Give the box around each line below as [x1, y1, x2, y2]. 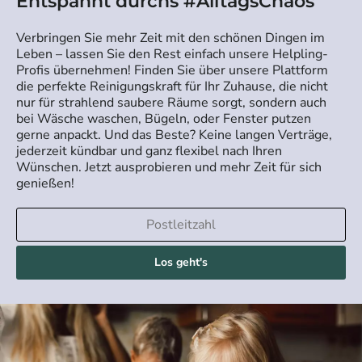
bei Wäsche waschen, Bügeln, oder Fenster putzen [16, 109, 311, 128]
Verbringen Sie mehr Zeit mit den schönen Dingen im [16, 28, 325, 47]
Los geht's [154, 254, 208, 270]
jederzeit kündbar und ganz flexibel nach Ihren [16, 141, 282, 160]
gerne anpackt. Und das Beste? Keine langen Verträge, [16, 125, 332, 144]
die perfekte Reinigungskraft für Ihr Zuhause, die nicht [16, 77, 328, 95]
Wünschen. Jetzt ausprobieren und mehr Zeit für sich [16, 158, 322, 176]
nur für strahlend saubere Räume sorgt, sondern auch [16, 93, 326, 112]
